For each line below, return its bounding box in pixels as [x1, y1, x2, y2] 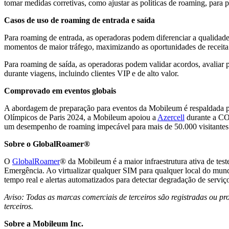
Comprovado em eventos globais [4, 86, 116, 96]
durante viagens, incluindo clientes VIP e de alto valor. [4, 69, 179, 78]
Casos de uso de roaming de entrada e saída [4, 16, 155, 25]
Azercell [157, 113, 185, 122]
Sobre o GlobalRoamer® [4, 140, 90, 149]
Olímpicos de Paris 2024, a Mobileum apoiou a [4, 113, 157, 122]
